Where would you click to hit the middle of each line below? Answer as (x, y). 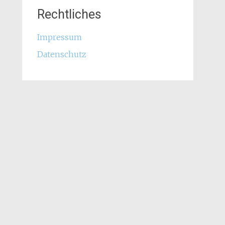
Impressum (59, 37)
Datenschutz (62, 54)
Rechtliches (69, 14)
